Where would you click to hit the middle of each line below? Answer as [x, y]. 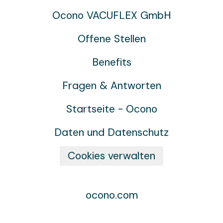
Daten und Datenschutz [111, 132]
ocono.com [111, 195]
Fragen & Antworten [111, 86]
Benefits [111, 62]
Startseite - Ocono [111, 109]
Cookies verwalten [111, 156]
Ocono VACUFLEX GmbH [111, 15]
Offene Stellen [111, 39]
